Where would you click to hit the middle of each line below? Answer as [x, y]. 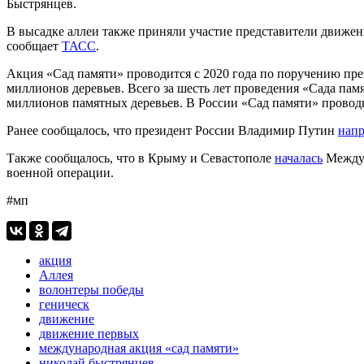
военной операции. [60, 172]
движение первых [89, 333]
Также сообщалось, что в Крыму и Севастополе [141, 158]
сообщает [34, 45]
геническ [64, 304]
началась [299, 158]
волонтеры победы [91, 289]
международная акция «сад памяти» [139, 348]
